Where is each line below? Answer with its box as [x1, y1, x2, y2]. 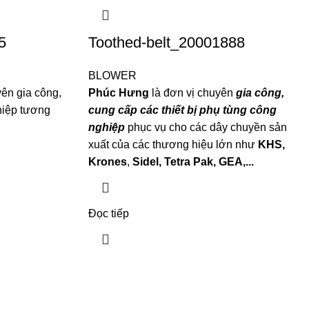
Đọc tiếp [88, 208, 129, 219]
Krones [88, 156, 127, 168]
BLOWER [88, 70, 137, 81]
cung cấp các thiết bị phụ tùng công [88, 104, 277, 116]
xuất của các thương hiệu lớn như [88, 139, 258, 150]
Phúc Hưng [88, 87, 149, 99]
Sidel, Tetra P [132, 156, 201, 168]
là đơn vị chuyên [148, 87, 236, 99]
